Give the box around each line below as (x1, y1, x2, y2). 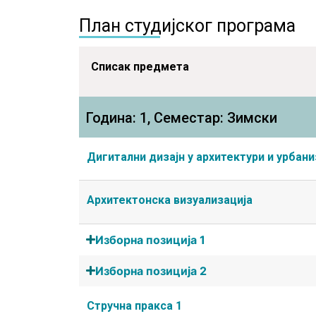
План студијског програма (79, 15, 296, 36)
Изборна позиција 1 (95, 232, 206, 247)
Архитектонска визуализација (87, 193, 253, 207)
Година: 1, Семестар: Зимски (86, 109, 277, 126)
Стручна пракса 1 (87, 298, 182, 312)
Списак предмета (91, 59, 189, 73)
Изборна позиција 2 (95, 263, 207, 278)
